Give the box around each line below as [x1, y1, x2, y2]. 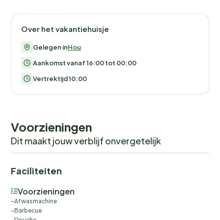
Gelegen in [33, 43, 68, 51]
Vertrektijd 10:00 [33, 74, 87, 82]
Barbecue [14, 206, 42, 214]
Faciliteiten [11, 165, 62, 176]
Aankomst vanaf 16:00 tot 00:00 [33, 58, 137, 67]
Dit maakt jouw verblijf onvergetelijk [11, 135, 161, 146]
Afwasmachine [14, 197, 57, 205]
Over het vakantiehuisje [21, 24, 109, 33]
